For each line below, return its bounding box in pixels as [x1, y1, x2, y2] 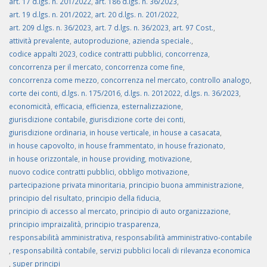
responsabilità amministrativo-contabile [115, 232, 252, 243]
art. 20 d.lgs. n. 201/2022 [95, 10, 177, 20]
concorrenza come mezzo [9, 75, 97, 85]
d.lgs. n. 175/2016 [61, 88, 120, 98]
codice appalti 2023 [9, 49, 76, 59]
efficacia [54, 101, 82, 111]
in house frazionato [157, 141, 223, 151]
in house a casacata [153, 128, 220, 138]
